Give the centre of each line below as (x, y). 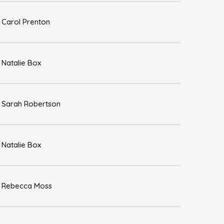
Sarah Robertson (31, 104)
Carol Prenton (26, 22)
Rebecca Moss (27, 186)
